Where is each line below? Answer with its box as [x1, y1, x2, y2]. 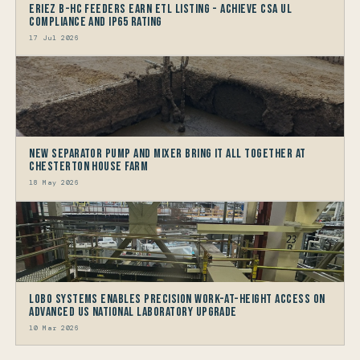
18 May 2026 [29, 178, 80, 188]
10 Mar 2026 [29, 323, 80, 333]
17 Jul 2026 [29, 33, 80, 43]
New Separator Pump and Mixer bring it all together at [29, 146, 306, 162]
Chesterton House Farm [29, 159, 149, 175]
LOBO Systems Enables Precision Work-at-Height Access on [29, 291, 325, 307]
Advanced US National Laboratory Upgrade [29, 304, 237, 320]
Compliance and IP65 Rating [29, 14, 162, 30]
